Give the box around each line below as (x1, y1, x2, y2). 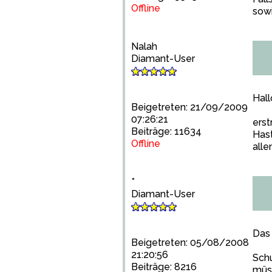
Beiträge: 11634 (131, 126, 202, 137)
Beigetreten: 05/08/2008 (131, 237, 249, 248)
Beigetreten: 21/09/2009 (131, 101, 248, 113)
